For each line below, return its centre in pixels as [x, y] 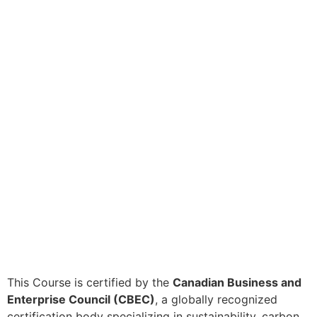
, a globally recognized [216, 300]
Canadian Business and [237, 283]
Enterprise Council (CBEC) [81, 300]
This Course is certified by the [90, 283]
